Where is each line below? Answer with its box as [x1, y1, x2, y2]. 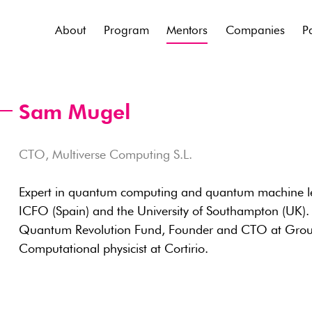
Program [103, 25, 149, 37]
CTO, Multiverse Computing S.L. [18, 149, 192, 162]
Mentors [166, 25, 208, 37]
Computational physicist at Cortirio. [18, 243, 208, 256]
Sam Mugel [18, 103, 131, 124]
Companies [225, 25, 285, 37]
